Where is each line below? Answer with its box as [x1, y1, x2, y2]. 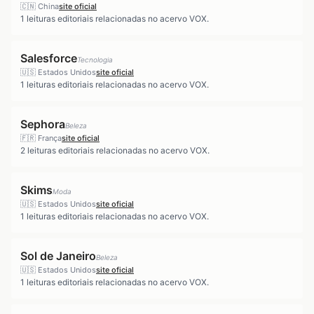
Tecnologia [77, 55, 113, 64]
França [38, 133, 62, 143]
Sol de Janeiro [20, 249, 96, 263]
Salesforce [20, 51, 77, 65]
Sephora [20, 117, 65, 131]
